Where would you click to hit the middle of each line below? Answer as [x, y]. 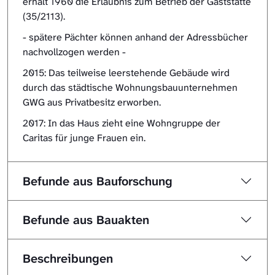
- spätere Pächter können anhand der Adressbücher [135, 37]
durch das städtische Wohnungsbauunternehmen [130, 88]
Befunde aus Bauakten [86, 220]
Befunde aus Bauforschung [98, 181]
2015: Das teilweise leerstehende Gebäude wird [126, 73]
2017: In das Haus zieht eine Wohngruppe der [122, 123]
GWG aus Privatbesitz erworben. [92, 103]
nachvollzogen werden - [74, 52]
